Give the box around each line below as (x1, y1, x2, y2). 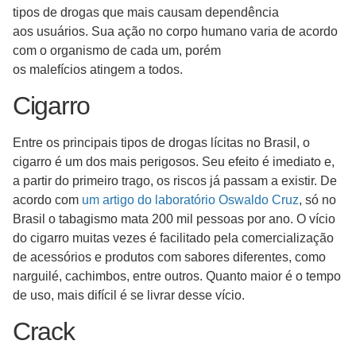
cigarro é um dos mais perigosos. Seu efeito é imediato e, (13, 155, 335, 169)
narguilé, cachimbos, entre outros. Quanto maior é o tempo (13, 269, 341, 284)
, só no (299, 193, 336, 207)
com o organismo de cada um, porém (13, 43, 221, 57)
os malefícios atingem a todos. (13, 62, 183, 76)
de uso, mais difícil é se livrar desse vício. (13, 288, 245, 303)
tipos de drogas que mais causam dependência (13, 5, 279, 19)
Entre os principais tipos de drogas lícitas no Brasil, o (13, 136, 310, 150)
